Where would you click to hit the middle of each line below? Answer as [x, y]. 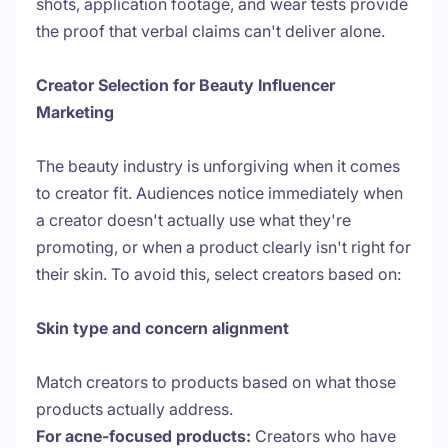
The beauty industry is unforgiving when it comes [218, 166]
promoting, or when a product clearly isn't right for [223, 247]
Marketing [75, 112]
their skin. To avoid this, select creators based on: [220, 274]
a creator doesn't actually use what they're [193, 220]
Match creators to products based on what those [216, 382]
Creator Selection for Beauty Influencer [185, 85]
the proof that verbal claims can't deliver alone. [210, 31]
